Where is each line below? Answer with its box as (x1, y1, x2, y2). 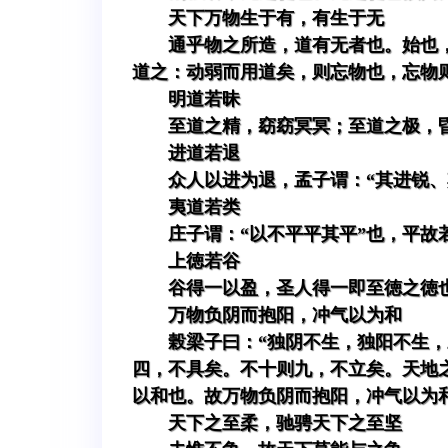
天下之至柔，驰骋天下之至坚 (168, 413, 402, 434)
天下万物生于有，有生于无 (168, 8, 384, 29)
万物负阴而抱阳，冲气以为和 (168, 305, 402, 326)
